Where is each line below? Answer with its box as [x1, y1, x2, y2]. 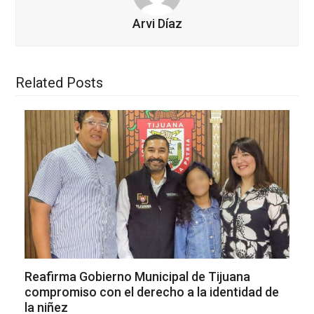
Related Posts [15, 74, 104, 92]
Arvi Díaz [132, 16, 182, 32]
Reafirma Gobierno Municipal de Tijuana [24, 268, 250, 284]
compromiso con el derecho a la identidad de [24, 284, 279, 299]
